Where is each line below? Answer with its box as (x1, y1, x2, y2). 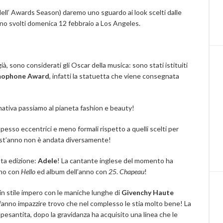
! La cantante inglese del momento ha (57, 156, 173, 165)
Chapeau (119, 167, 144, 176)
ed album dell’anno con (35, 167, 109, 176)
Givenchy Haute (121, 188, 174, 197)
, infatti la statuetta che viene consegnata (49, 72, 179, 80)
